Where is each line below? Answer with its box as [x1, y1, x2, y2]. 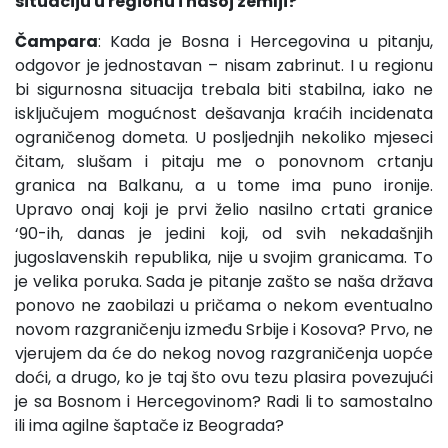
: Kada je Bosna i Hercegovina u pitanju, [98, 29, 433, 53]
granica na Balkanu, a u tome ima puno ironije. [15, 173, 433, 197]
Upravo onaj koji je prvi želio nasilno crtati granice [15, 197, 433, 221]
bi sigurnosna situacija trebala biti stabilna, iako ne [15, 77, 433, 101]
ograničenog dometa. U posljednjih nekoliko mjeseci [15, 125, 433, 149]
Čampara [15, 29, 98, 53]
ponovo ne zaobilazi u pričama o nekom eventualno [15, 293, 433, 317]
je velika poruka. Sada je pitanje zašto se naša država [15, 269, 433, 293]
